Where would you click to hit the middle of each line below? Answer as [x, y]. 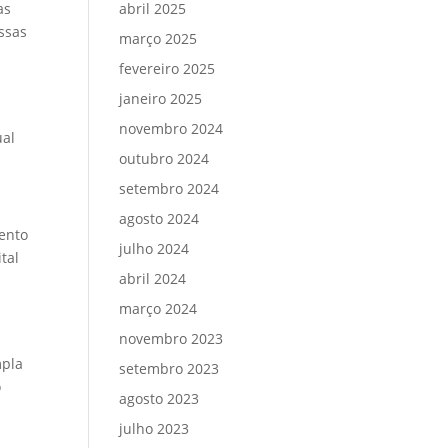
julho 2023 [154, 428]
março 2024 [158, 308]
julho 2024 [154, 248]
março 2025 [158, 38]
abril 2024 [153, 278]
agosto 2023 [159, 398]
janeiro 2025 [161, 98]
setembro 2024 [169, 188]
